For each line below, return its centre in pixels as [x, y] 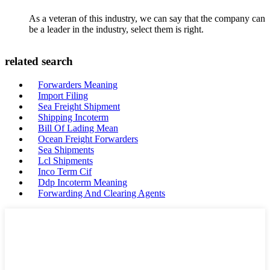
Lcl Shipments [65, 161]
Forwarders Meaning [78, 85]
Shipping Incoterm [73, 118]
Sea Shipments [66, 150]
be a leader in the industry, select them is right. [116, 29]
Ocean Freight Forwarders [88, 139]
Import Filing [63, 96]
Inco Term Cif [65, 172]
